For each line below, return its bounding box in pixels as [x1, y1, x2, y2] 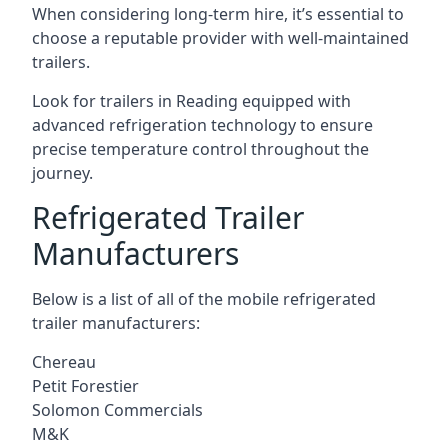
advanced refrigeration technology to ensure [32, 114, 373, 136]
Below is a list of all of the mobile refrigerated [32, 288, 376, 310]
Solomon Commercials [32, 399, 203, 421]
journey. [32, 162, 93, 184]
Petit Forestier [32, 375, 139, 397]
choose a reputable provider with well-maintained [32, 27, 409, 49]
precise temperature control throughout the [32, 138, 369, 160]
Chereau [32, 351, 96, 373]
